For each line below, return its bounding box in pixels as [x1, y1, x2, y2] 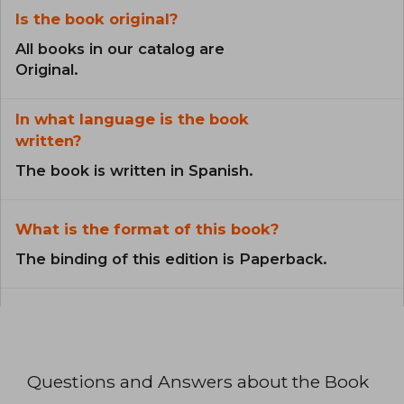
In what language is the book [15, 110, 249, 129]
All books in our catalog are [15, 40, 225, 59]
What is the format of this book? [15, 220, 279, 239]
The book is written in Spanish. [15, 161, 253, 180]
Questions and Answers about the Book [27, 371, 369, 393]
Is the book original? [15, 10, 178, 29]
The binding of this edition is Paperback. [15, 250, 327, 269]
